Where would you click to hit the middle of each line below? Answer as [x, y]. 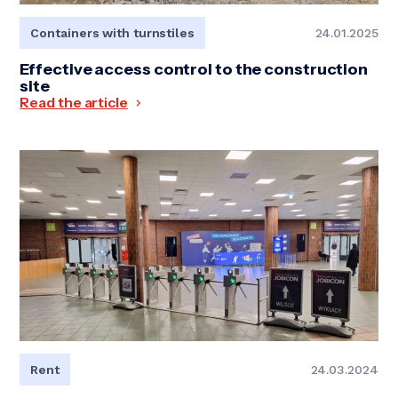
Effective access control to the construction [194, 70]
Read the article [74, 103]
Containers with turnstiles [112, 33]
